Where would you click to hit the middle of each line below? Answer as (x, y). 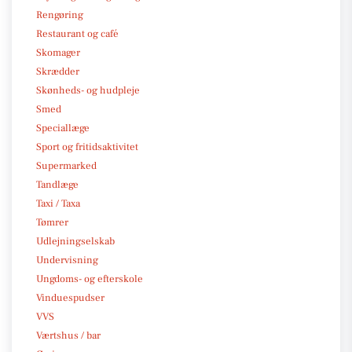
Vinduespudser (70, 297)
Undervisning (67, 260)
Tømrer (52, 222)
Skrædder (58, 71)
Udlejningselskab (75, 241)
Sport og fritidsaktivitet (87, 147)
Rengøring (60, 15)
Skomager (58, 52)
